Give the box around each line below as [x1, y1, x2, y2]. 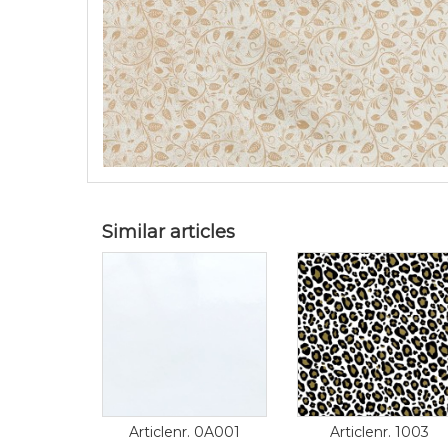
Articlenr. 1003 [330, 423, 429, 441]
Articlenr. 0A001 [129, 423, 240, 441]
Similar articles [102, 221, 235, 243]
